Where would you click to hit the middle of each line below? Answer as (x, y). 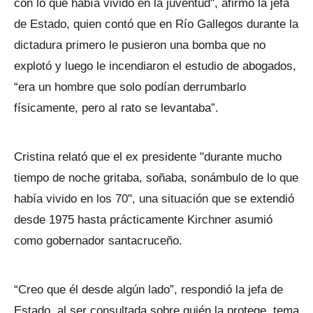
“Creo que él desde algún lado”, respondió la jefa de (148, 290)
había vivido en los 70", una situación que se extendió (154, 199)
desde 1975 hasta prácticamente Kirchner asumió (143, 220)
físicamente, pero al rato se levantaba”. (116, 108)
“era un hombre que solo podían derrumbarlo (130, 87)
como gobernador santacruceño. (98, 241)
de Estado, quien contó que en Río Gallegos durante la (156, 24)
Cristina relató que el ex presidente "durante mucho (148, 157)
